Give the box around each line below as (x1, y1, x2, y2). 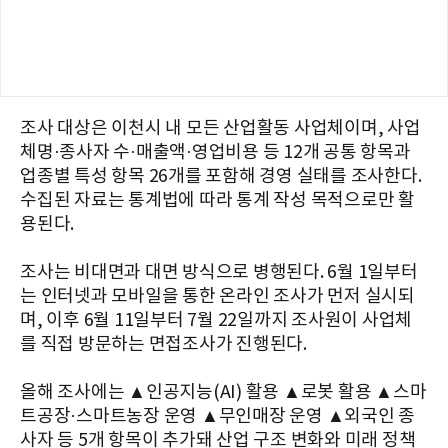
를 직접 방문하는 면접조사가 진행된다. (20, 334, 307, 356)
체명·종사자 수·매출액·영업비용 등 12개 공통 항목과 (20, 142, 411, 164)
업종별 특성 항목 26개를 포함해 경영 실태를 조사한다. (20, 166, 422, 188)
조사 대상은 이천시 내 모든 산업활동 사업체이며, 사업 (20, 118, 421, 140)
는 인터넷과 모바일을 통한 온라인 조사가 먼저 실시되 (20, 286, 415, 308)
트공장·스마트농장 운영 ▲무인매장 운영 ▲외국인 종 (20, 406, 415, 428)
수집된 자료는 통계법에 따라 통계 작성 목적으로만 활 (20, 190, 415, 212)
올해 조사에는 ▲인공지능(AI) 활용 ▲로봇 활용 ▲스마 (20, 382, 427, 404)
